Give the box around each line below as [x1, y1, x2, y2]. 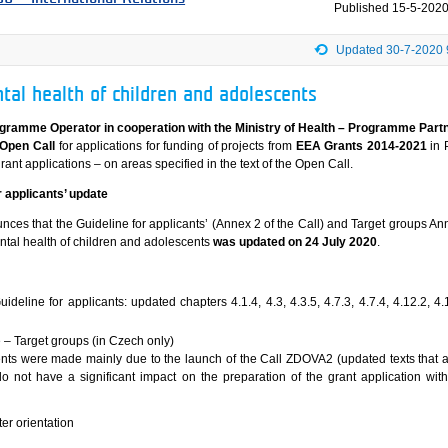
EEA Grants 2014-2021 [295, 139, 427, 154]
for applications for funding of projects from [55, 139, 296, 154]
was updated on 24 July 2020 [213, 235, 378, 250]
